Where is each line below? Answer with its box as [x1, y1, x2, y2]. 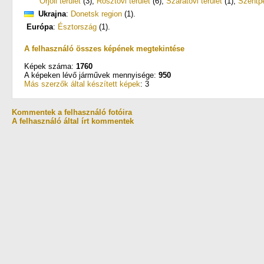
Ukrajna [38, 9, 66, 18]
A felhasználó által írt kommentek [12, 117, 134, 126]
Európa [27, 22, 53, 31]
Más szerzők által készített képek [24, 80, 140, 88]
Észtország [58, 22, 97, 31]
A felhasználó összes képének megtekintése [24, 44, 184, 53]
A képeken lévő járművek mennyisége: [24, 71, 159, 80]
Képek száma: [24, 62, 76, 71]
